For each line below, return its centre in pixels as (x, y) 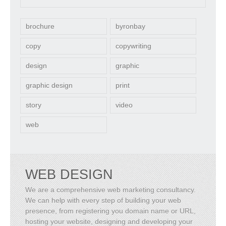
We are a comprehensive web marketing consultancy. (111, 190)
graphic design (49, 86)
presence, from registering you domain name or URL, (111, 211)
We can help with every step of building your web (103, 201)
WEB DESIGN (69, 175)
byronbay (130, 26)
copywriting (133, 46)
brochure (40, 26)
